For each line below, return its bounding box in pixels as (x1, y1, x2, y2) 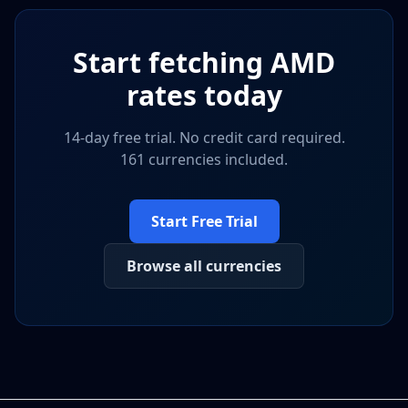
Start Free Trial (150, 211, 258, 231)
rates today (126, 76, 282, 114)
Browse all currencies (127, 256, 281, 276)
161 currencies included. (120, 149, 288, 169)
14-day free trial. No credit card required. (63, 127, 345, 148)
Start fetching (73, 44, 270, 81)
